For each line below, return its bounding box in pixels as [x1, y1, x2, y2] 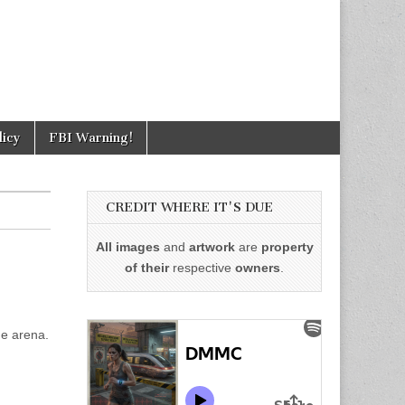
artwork [188, 240, 235, 254]
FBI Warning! [49, 130, 133, 146]
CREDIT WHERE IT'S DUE [106, 200, 273, 215]
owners [235, 260, 280, 275]
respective [169, 260, 235, 275]
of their [125, 260, 169, 275]
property [260, 240, 314, 254]
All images [95, 240, 160, 254]
